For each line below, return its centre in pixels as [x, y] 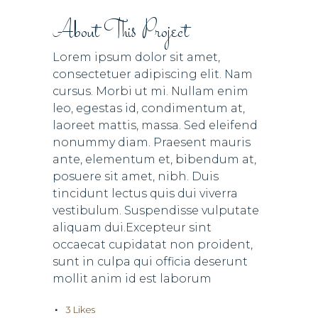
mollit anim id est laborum [132, 279]
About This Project [121, 32]
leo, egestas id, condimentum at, [149, 108]
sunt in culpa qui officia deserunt [150, 262]
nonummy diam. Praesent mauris [152, 142]
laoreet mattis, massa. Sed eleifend [155, 125]
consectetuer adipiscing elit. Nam [153, 74]
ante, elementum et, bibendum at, [154, 159]
